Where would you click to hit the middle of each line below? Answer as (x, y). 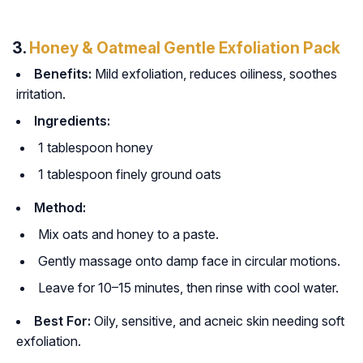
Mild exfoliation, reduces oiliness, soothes (214, 74)
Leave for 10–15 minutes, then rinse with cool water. (188, 288)
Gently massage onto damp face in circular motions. (189, 261)
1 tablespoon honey (96, 148)
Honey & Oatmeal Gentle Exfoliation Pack (185, 48)
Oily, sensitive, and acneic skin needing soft (218, 321)
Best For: (62, 321)
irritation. (41, 94)
